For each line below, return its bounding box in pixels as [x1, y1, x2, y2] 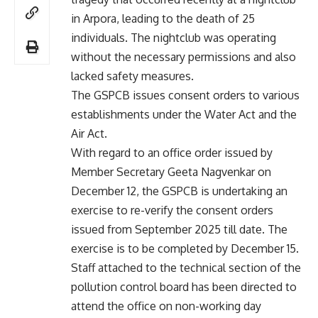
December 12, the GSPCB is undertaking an [71, 183, 287, 198]
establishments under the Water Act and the [71, 106, 297, 121]
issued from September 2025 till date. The [71, 221, 287, 236]
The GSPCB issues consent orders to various [71, 87, 300, 102]
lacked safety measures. [71, 68, 194, 83]
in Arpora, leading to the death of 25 [71, 11, 255, 26]
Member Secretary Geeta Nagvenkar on [71, 164, 271, 179]
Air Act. [71, 126, 107, 141]
